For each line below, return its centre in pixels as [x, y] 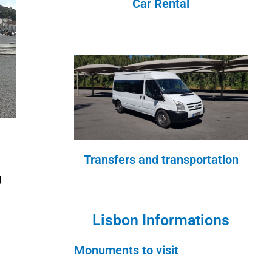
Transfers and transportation [161, 159]
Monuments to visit [126, 250]
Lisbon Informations [161, 220]
